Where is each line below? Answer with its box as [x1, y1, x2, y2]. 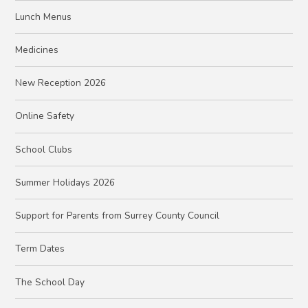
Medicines [15, 43, 59, 56]
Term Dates [15, 242, 65, 256]
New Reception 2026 [15, 76, 107, 90]
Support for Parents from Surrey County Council [15, 209, 220, 223]
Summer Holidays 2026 [15, 175, 115, 189]
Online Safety [15, 109, 75, 123]
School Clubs [15, 142, 73, 156]
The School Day [15, 275, 85, 289]
